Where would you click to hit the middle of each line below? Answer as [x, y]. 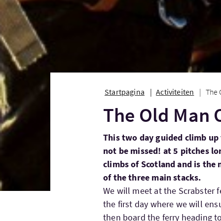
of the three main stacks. [152, 177]
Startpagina [125, 92]
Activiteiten [175, 92]
